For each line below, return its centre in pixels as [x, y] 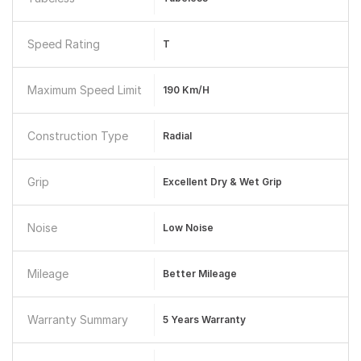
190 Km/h [186, 90]
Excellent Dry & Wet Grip [222, 182]
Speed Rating [64, 44]
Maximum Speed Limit [85, 90]
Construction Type [78, 136]
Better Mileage [199, 274]
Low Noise [188, 228]
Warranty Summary [78, 320]
